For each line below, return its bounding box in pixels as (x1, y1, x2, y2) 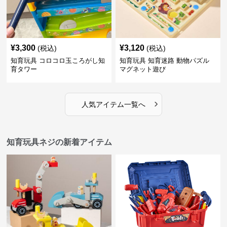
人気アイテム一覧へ (81, 100, 145, 108)
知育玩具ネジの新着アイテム (7, 137, 112, 146)
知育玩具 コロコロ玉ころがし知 (11, 56, 105, 64)
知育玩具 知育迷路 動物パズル (119, 56, 209, 64)
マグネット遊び (119, 65, 166, 73)
